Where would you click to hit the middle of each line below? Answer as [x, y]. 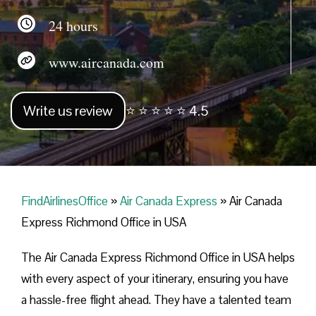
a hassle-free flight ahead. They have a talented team [156, 300]
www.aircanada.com [100, 62]
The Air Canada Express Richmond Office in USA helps [158, 258]
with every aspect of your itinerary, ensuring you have [155, 279]
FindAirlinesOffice [65, 201]
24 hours [67, 25]
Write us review [68, 111]
